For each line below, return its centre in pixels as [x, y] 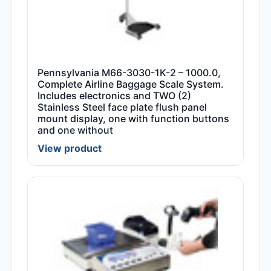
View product [70, 149]
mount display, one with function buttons [133, 119]
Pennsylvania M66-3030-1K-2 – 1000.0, [129, 73]
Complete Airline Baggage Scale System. [131, 84]
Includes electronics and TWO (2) [114, 96]
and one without [75, 130]
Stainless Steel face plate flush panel [122, 107]
